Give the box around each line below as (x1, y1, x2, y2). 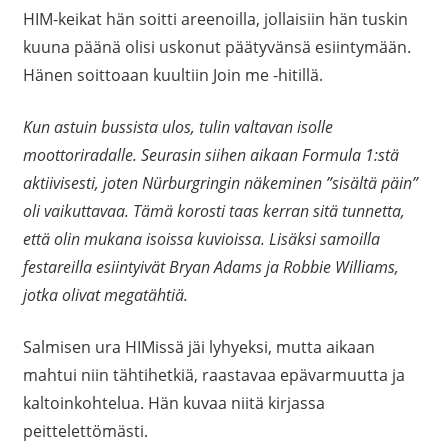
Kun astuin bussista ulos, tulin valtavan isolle (22, 116, 333, 139)
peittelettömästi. (22, 420, 148, 443)
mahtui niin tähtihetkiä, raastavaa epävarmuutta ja (22, 364, 405, 387)
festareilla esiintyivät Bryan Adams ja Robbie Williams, (22, 256, 399, 279)
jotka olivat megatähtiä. (22, 284, 188, 307)
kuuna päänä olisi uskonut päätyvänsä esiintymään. (22, 36, 411, 59)
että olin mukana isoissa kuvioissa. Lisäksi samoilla (22, 228, 380, 251)
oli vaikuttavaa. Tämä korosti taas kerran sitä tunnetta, (22, 200, 405, 223)
